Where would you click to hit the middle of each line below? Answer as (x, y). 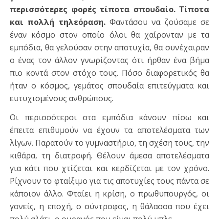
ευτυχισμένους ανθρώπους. (62, 99)
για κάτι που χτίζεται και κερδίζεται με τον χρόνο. (109, 168)
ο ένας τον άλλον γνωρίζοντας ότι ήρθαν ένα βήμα (109, 60)
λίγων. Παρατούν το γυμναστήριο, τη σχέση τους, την (109, 143)
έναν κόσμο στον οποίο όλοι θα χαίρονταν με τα (109, 35)
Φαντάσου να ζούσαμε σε (159, 22)
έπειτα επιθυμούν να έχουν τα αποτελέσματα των (109, 130)
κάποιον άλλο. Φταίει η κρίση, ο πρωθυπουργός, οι (109, 194)
